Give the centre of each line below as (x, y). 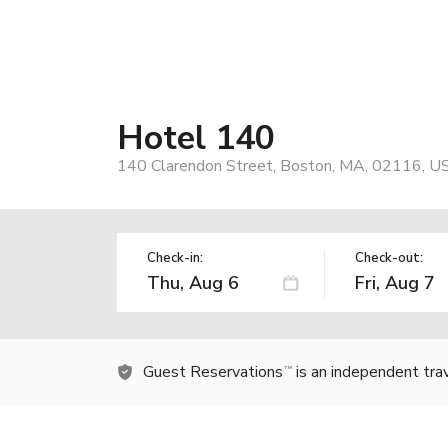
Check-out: (388, 257)
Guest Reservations (213, 371)
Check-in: (175, 257)
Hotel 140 (196, 137)
